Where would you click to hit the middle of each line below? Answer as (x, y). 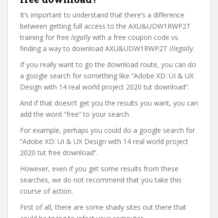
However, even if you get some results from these (99, 169)
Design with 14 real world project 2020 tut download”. (105, 87)
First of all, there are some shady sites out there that (103, 207)
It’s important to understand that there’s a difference (102, 15)
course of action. (46, 191)
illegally (181, 48)
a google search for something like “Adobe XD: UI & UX (107, 76)
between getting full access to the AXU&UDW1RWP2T (105, 26)
